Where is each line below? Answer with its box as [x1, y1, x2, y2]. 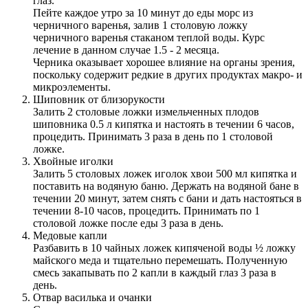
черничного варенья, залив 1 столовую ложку [33, 19, 247, 31]
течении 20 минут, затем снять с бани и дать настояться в [33, 192, 302, 204]
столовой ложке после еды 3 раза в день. [33, 217, 223, 229]
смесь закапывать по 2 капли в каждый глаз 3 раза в [33, 266, 276, 278]
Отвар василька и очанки [33, 291, 152, 303]
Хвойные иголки [33, 155, 113, 167]
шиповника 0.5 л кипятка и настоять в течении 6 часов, [33, 118, 294, 130]
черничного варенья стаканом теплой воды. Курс [33, 31, 265, 43]
